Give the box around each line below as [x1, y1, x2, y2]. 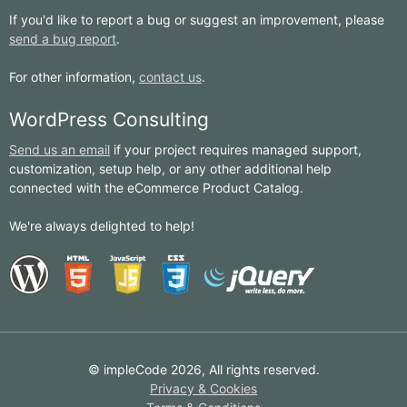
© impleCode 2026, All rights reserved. [87, 362, 320, 378]
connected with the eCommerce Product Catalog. [9, 180, 303, 196]
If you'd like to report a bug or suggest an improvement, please [9, 12, 384, 28]
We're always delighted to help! [9, 218, 194, 234]
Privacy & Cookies [150, 381, 257, 397]
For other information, [9, 69, 139, 85]
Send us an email [9, 142, 110, 158]
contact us [139, 69, 202, 85]
